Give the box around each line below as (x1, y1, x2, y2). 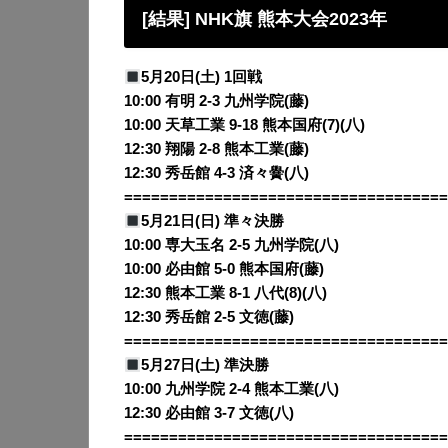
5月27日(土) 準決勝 (140, 357, 269, 374)
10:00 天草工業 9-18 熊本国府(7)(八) (124, 117, 365, 134)
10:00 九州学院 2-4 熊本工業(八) (124, 381, 339, 398)
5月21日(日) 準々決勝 (140, 213, 284, 230)
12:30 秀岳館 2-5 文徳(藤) (124, 309, 294, 326)
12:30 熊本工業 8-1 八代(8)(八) (124, 285, 327, 302)
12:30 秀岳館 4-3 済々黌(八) (124, 165, 309, 182)
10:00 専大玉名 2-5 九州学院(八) (124, 237, 339, 254)
